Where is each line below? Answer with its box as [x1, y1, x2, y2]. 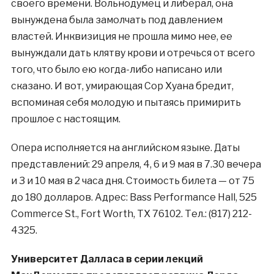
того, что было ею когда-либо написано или [10, 64, 222, 76]
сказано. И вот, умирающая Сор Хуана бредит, [10, 80, 234, 92]
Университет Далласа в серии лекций [10, 253, 203, 265]
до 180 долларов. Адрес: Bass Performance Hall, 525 [10, 191, 257, 204]
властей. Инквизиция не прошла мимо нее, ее [10, 31, 232, 43]
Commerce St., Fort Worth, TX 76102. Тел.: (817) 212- [10, 208, 252, 220]
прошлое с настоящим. [10, 113, 120, 125]
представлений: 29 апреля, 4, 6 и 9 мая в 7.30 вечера [10, 158, 261, 171]
